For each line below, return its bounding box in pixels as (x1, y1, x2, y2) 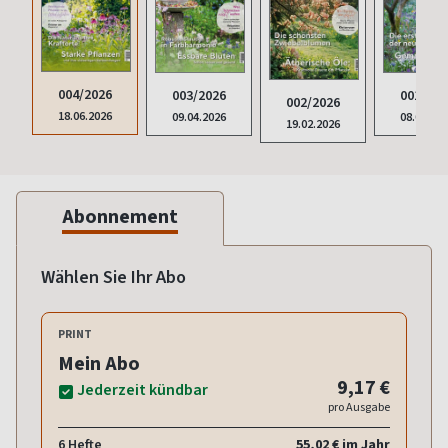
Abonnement (62, 202, 178, 230)
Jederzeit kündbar (77, 378, 208, 400)
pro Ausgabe (328, 398, 390, 415)
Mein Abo (58, 349, 140, 377)
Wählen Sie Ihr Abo (41, 264, 186, 289)
